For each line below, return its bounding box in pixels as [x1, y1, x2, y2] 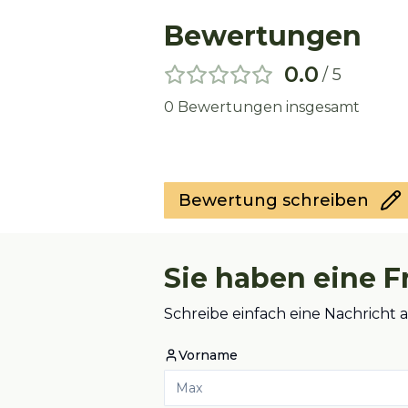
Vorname [178, 347, 238, 363]
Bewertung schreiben [178, 190, 369, 210]
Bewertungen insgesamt [174, 98, 360, 116]
